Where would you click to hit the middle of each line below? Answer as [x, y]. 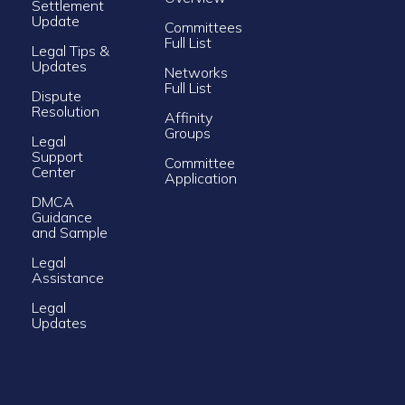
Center [53, 171]
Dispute [56, 95]
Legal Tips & [70, 50]
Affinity [188, 117]
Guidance [61, 217]
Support [57, 156]
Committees [203, 27]
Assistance [69, 277]
